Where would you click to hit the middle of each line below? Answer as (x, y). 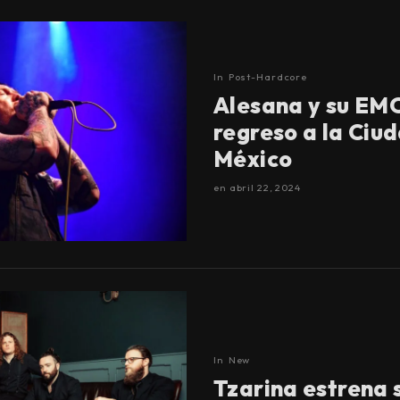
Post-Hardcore (268, 76)
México (253, 158)
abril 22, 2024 (265, 187)
